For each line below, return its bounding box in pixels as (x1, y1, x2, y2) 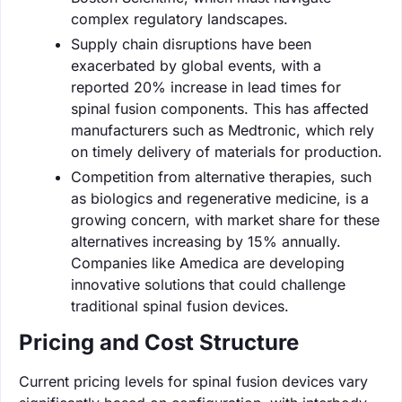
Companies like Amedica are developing (71, 253, 345, 272)
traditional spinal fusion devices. (71, 296, 289, 315)
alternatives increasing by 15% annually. (71, 232, 341, 250)
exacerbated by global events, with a (71, 56, 321, 74)
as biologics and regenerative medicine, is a (71, 188, 369, 207)
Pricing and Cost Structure (19, 328, 299, 355)
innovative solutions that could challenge (71, 275, 345, 293)
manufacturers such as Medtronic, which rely (71, 120, 374, 139)
